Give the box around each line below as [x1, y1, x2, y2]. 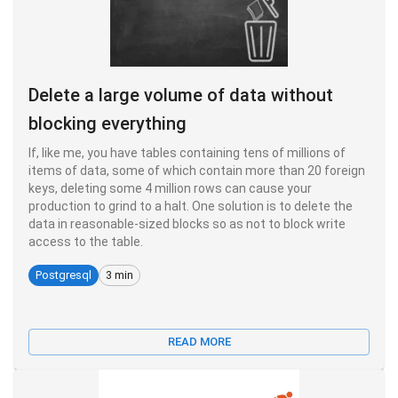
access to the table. [28, 234, 143, 249]
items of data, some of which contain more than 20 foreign [28, 163, 365, 178]
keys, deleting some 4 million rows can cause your [28, 180, 312, 195]
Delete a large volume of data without [28, 84, 333, 106]
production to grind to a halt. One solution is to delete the [28, 198, 353, 213]
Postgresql [36, 268, 92, 283]
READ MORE [167, 334, 231, 348]
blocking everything [28, 112, 187, 134]
